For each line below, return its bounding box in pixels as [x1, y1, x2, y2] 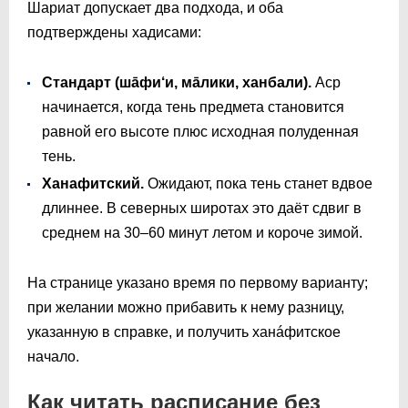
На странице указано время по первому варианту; [27, 274, 368, 291]
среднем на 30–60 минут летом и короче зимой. [42, 224, 362, 240]
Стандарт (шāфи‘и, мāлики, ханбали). [42, 74, 311, 90]
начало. [27, 348, 79, 364]
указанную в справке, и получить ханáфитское [27, 323, 341, 340]
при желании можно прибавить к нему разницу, [27, 299, 344, 315]
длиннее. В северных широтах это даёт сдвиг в [42, 199, 362, 216]
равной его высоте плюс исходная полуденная [42, 123, 359, 139]
